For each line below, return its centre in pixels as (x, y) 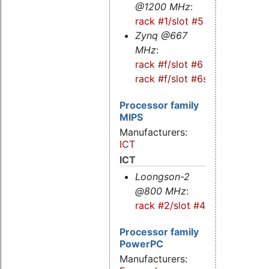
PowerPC (141, 244)
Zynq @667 (161, 35)
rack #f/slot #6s (171, 78)
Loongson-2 (162, 176)
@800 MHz (160, 191)
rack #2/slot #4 (170, 205)
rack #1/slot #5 (169, 21)
